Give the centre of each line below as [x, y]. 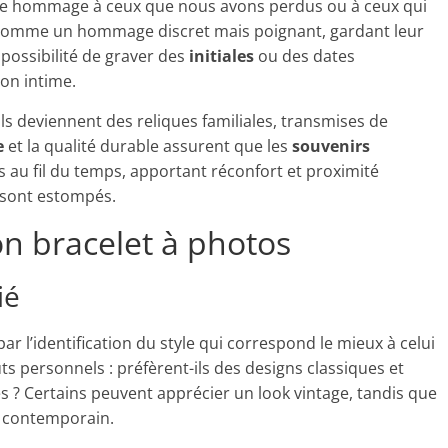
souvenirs [331, 146]
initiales [221, 56]
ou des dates [304, 56]
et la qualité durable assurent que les [148, 146]
